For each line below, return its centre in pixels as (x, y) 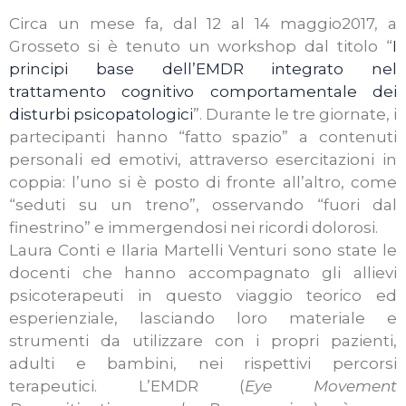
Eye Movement (321, 387)
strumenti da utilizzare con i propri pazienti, (203, 341)
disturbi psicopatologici (101, 115)
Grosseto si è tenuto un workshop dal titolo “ (201, 47)
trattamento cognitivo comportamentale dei (203, 92)
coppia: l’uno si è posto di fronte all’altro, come (203, 183)
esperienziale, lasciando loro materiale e (203, 319)
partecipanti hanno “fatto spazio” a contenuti (203, 137)
